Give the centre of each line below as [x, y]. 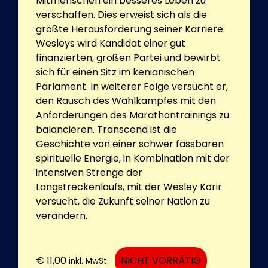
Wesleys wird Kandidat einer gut [111, 43]
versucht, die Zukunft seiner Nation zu [123, 201]
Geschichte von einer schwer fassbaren [130, 144]
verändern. [62, 215]
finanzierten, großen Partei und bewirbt [128, 57]
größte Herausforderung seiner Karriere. [130, 29]
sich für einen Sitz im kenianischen [115, 72]
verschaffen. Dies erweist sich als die [121, 14]
